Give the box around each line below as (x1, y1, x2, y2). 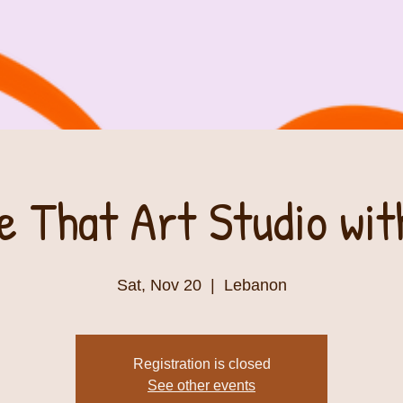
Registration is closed (132, 356, 271, 372)
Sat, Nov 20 (116, 276, 201, 294)
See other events (148, 378, 255, 393)
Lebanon (223, 276, 287, 294)
